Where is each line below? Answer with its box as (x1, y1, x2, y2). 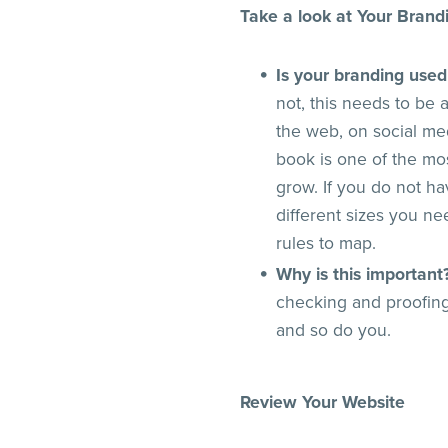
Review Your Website (239, 392, 405, 414)
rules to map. (276, 233, 387, 255)
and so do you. (276, 320, 392, 342)
